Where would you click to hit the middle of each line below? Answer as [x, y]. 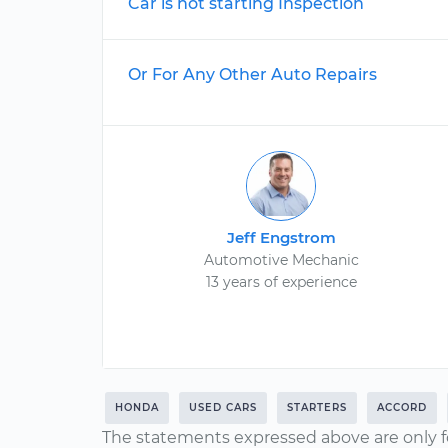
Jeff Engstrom [281, 237]
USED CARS [223, 407]
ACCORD [402, 407]
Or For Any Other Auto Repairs [252, 74]
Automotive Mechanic [281, 260]
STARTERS [317, 407]
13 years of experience [281, 282]
